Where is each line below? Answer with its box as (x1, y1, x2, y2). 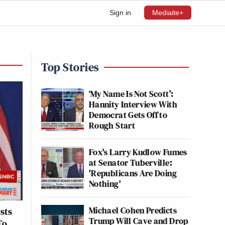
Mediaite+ (152, 9, 183, 17)
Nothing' (89, 177, 121, 190)
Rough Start (89, 119, 135, 132)
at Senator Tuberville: (89, 156, 172, 169)
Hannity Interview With (89, 98, 177, 110)
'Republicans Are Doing (89, 167, 177, 179)
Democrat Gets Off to (89, 108, 168, 121)
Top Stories (41, 59, 99, 75)
